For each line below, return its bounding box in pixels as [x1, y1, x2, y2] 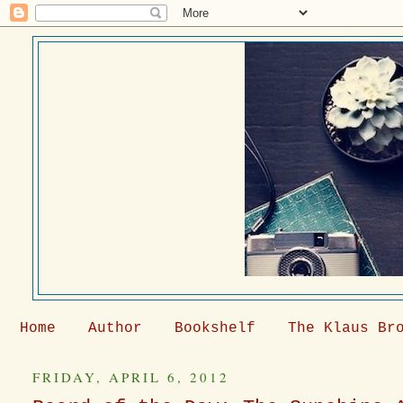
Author [88, 320, 142, 336]
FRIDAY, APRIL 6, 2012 [32, 367, 230, 386]
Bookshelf [175, 320, 255, 336]
